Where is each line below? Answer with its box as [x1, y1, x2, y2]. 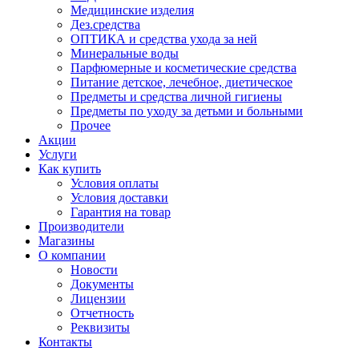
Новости [71, 263, 118, 276]
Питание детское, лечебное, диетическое [71, 75, 292, 89]
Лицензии [71, 292, 126, 305]
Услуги [38, 147, 77, 161]
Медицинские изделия [71, 3, 194, 17]
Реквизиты [71, 321, 130, 334]
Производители [38, 220, 124, 233]
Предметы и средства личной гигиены [71, 90, 282, 103]
